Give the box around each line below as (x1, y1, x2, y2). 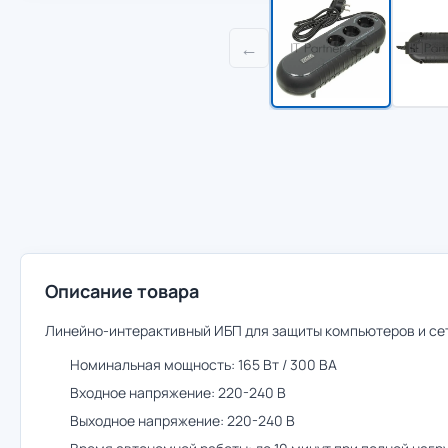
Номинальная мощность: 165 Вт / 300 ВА (70, 355, 337, 374)
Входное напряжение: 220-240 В (70, 383, 286, 402)
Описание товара (45, 279, 199, 303)
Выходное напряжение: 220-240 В (70, 411, 295, 430)
